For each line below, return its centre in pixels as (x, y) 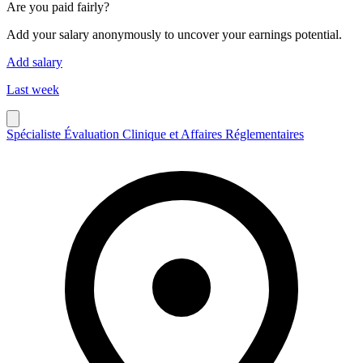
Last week (33, 89)
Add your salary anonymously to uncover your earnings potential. (174, 34)
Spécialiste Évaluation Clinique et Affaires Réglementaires (155, 134)
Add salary (34, 62)
